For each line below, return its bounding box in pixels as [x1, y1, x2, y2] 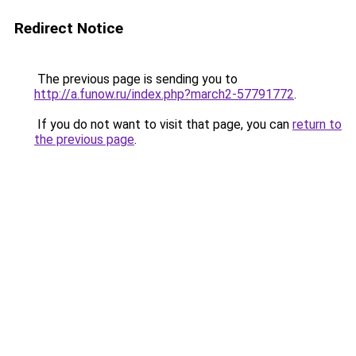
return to [292, 117, 342, 132]
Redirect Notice [14, 19, 123, 37]
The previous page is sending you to [34, 72, 238, 87]
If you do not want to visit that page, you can [34, 117, 292, 132]
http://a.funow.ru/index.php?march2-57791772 [34, 87, 294, 102]
